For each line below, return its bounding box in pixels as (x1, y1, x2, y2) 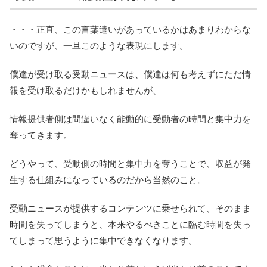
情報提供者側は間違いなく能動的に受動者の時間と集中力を (10, 113, 251, 124)
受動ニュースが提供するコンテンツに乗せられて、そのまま (10, 203, 251, 213)
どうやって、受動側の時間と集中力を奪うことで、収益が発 (10, 158, 251, 169)
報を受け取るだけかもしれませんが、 (10, 85, 162, 95)
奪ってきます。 (10, 129, 72, 140)
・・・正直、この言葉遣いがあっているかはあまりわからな (10, 24, 251, 35)
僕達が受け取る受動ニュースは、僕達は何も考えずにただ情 (10, 69, 251, 79)
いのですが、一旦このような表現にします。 (10, 40, 188, 51)
